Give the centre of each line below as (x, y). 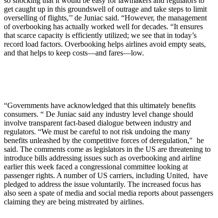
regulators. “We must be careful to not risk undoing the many (97, 132)
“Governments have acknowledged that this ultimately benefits (100, 106)
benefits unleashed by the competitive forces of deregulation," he (104, 141)
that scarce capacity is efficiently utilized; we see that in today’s (100, 36)
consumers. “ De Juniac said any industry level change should (99, 114)
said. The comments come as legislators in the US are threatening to (107, 149)
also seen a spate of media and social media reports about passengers (109, 193)
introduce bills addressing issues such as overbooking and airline (102, 158)
